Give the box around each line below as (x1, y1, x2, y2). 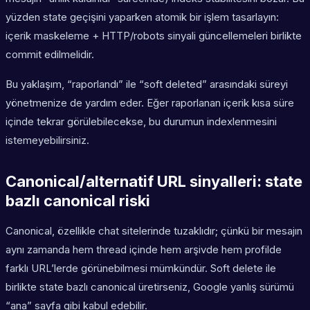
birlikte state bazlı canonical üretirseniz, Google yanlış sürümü (6, 280, 294, 294)
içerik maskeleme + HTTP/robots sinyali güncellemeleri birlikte (6, 29, 302, 43)
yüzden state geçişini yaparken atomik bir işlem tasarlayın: (6, 10, 279, 24)
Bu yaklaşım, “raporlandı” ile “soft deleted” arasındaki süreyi (6, 77, 288, 91)
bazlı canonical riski (6, 192, 150, 210)
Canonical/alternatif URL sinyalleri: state (6, 172, 302, 191)
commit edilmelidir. (6, 48, 94, 62)
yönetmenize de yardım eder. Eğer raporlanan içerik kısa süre (6, 96, 294, 110)
